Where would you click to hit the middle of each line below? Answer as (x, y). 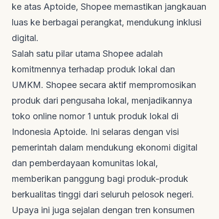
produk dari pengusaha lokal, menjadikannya (102, 100)
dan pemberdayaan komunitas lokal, (85, 163)
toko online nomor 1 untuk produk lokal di (95, 116)
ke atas (28, 6)
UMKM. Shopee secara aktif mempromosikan (104, 85)
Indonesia (33, 131)
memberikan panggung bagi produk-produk (100, 178)
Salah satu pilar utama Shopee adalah (87, 53)
